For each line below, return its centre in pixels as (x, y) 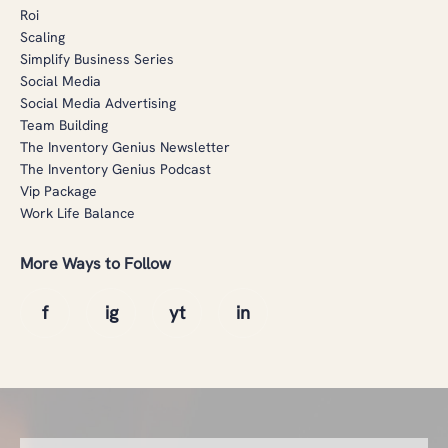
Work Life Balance (77, 212)
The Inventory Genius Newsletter (125, 146)
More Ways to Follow (95, 263)
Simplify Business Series (97, 58)
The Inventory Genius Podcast (115, 168)
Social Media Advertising (98, 102)
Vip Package (58, 190)
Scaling (42, 36)
